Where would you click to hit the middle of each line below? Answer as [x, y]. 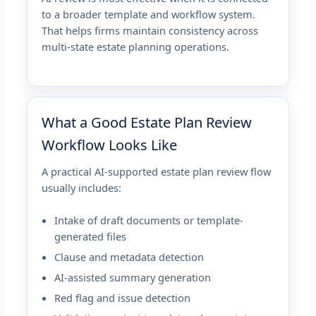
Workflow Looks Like [110, 145]
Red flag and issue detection [123, 298]
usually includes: [82, 187]
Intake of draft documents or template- [149, 220]
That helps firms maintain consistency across [150, 31]
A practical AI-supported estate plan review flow [157, 171]
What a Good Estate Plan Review [147, 122]
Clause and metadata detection [129, 257]
